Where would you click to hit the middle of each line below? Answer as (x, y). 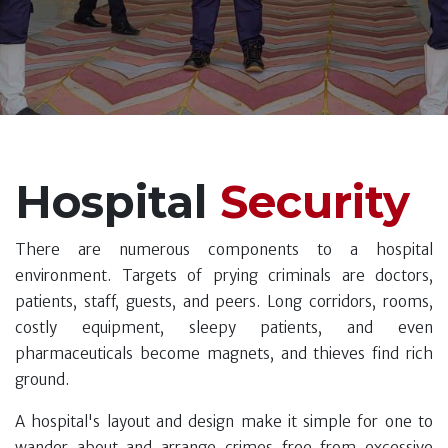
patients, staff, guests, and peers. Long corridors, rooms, (224, 302)
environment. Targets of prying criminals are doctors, (224, 276)
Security (315, 202)
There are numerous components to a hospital (224, 250)
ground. (42, 380)
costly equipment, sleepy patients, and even (224, 328)
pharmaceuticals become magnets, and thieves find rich (224, 354)
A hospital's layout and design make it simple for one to (224, 422)
